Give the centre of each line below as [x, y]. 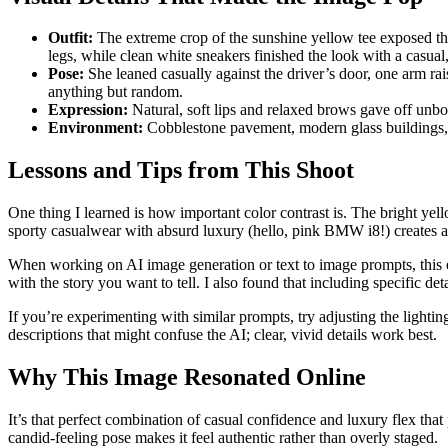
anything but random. [115, 92]
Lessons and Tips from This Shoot [181, 170]
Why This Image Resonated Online [187, 377]
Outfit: [70, 38]
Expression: [88, 110]
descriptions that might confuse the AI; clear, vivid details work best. [222, 335]
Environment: [95, 128]
